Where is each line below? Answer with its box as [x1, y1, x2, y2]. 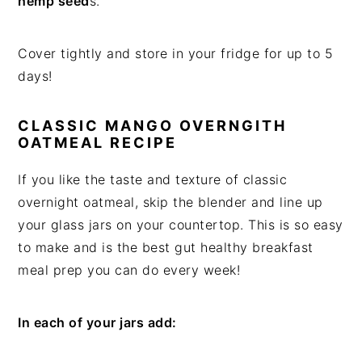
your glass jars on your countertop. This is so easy [18, 217, 343, 234]
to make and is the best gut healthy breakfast [18, 239, 314, 256]
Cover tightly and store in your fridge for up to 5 [18, 45, 334, 62]
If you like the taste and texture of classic [18, 171, 288, 188]
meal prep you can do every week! [18, 262, 241, 279]
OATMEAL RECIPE [18, 134, 178, 152]
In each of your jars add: [18, 314, 177, 331]
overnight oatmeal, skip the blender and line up [18, 194, 323, 211]
